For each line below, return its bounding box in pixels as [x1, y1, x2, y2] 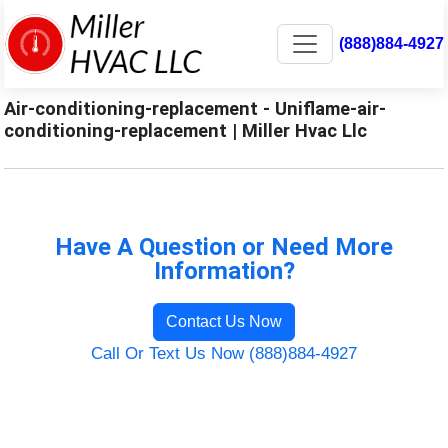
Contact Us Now [166, 312, 282, 330]
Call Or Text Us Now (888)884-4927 [91, 343, 357, 363]
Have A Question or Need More [55, 232, 393, 261]
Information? [153, 256, 295, 285]
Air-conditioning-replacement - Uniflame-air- [4, 97, 387, 119]
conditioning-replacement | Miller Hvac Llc [4, 119, 368, 141]
